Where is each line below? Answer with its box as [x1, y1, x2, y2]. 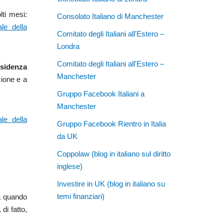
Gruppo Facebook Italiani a [56, 89, 144, 98]
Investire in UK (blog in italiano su [56, 179, 165, 188]
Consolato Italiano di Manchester [56, 11, 163, 20]
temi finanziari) [56, 191, 104, 200]
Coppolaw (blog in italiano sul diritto [56, 149, 170, 158]
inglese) [56, 161, 82, 170]
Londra [56, 41, 79, 50]
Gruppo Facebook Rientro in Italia [56, 119, 166, 128]
